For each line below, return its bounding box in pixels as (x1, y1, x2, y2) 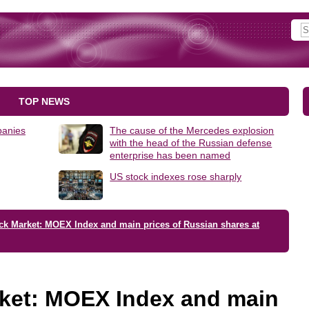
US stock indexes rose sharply (110, 171, 242, 182)
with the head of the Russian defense (110, 137, 272, 148)
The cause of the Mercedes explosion (110, 125, 275, 136)
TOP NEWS (19, 96, 70, 107)
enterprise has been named (110, 150, 231, 161)
